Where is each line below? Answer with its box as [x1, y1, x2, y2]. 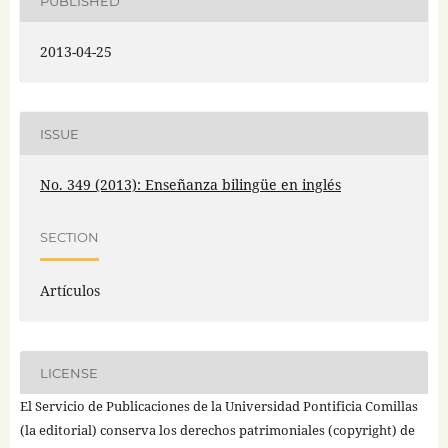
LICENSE [39, 364, 98, 381]
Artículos [39, 281, 100, 301]
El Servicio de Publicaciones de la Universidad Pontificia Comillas [19, 397, 418, 416]
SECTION [39, 228, 99, 245]
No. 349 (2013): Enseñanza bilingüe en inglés [39, 175, 341, 195]
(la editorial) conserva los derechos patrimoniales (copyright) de [19, 421, 415, 440]
